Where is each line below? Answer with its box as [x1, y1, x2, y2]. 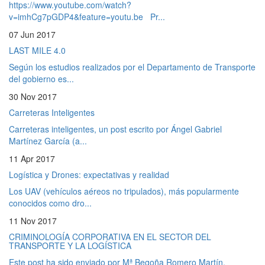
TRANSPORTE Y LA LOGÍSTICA [9, 239, 131, 251]
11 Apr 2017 [9, 152, 55, 164]
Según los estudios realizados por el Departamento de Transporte [9, 60, 256, 73]
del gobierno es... [9, 72, 74, 85]
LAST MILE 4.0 [9, 44, 66, 56]
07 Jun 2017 [9, 28, 56, 40]
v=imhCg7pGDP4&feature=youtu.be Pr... [9, 10, 165, 22]
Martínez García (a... [9, 134, 87, 147]
